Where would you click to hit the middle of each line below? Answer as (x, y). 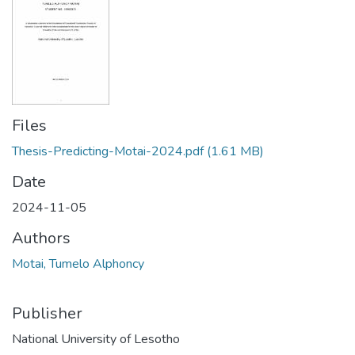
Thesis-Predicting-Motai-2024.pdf (108, 151)
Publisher (47, 313)
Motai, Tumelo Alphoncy (78, 264)
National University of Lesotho (96, 339)
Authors (41, 238)
